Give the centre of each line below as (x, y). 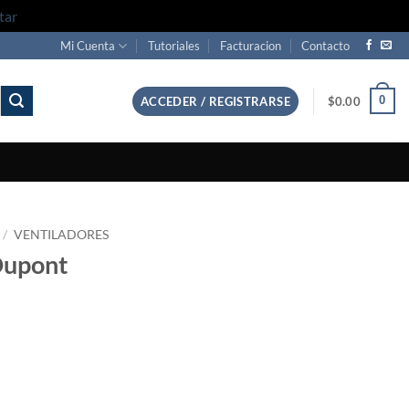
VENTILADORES (62, 235)
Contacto (326, 46)
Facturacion (251, 46)
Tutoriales (173, 46)
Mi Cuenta (88, 46)
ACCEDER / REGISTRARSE (215, 101)
